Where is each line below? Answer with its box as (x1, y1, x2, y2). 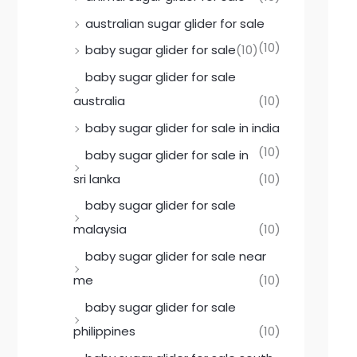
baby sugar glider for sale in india (85, 119, 280, 136)
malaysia (73, 221, 127, 238)
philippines (73, 322, 135, 339)
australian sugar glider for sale (85, 14, 265, 32)
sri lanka (73, 170, 120, 187)
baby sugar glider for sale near (85, 248, 266, 265)
